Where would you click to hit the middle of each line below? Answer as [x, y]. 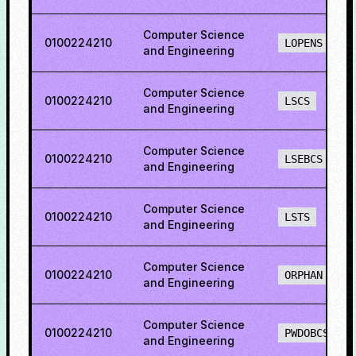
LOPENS [304, 43]
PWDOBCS [307, 333]
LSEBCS [304, 159]
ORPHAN [304, 275]
